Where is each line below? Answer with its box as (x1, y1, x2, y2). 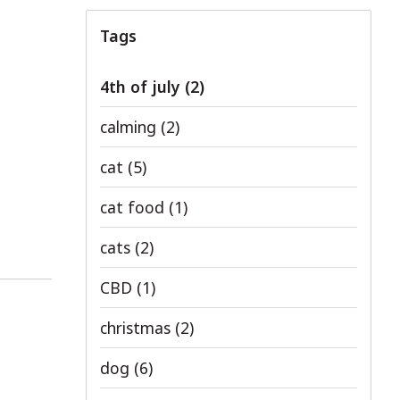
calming (100, 116, 161, 137)
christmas (100, 317, 175, 338)
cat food (100, 196, 169, 218)
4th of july (100, 76, 185, 97)
